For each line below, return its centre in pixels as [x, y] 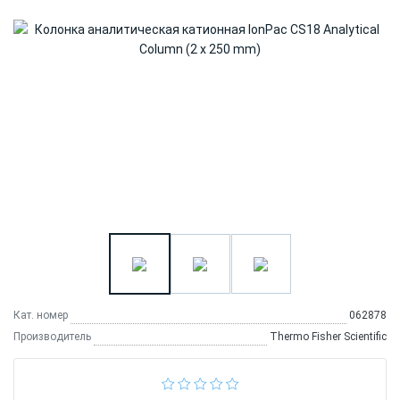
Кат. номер [41, 316]
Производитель [52, 337]
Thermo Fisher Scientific [328, 337]
